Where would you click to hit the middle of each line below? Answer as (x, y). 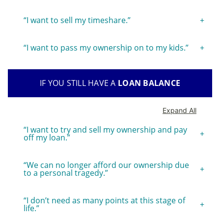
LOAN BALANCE (149, 83)
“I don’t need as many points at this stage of (104, 200)
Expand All (179, 110)
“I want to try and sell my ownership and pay (105, 129)
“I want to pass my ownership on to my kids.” (106, 47)
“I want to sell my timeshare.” (77, 20)
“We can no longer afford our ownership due (106, 165)
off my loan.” (47, 137)
